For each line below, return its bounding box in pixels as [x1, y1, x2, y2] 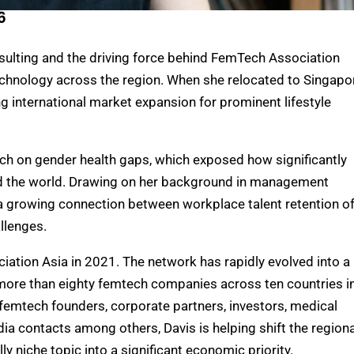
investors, [229, 298, 287, 314]
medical [287, 298, 337, 314]
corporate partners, [111, 298, 229, 314]
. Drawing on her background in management [62, 174, 329, 190]
